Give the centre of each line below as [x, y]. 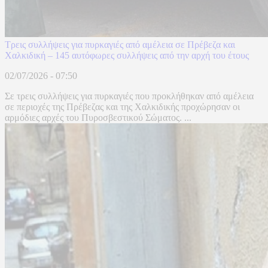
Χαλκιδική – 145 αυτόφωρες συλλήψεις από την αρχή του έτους [127, 56]
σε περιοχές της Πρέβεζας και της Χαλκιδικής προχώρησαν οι [122, 107]
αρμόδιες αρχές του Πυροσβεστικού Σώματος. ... [98, 118]
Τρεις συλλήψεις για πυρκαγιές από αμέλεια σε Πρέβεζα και [120, 45]
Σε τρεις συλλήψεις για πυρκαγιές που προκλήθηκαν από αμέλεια [129, 96]
